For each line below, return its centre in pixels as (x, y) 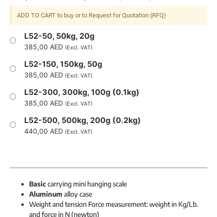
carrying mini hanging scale (86, 184)
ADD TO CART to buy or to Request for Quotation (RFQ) (92, 15)
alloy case (77, 194)
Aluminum (46, 194)
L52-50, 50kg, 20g (59, 36)
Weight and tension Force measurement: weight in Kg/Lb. (114, 204)
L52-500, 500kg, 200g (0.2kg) (83, 120)
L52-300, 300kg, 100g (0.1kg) (82, 92)
